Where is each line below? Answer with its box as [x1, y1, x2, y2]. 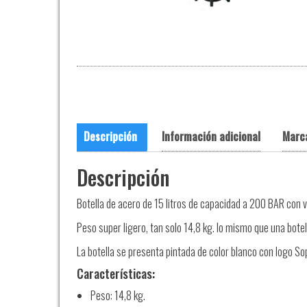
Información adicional [162, 128, 260, 145]
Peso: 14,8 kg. [90, 287, 145, 304]
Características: [77, 265, 155, 282]
